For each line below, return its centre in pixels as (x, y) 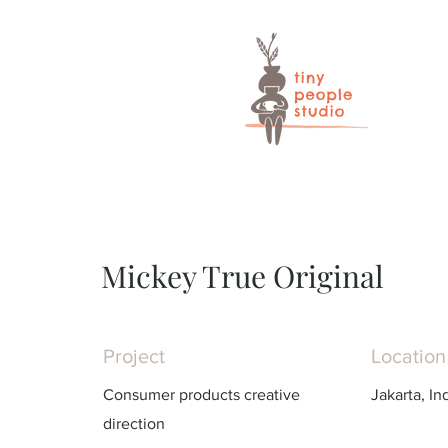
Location (408, 356)
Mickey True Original (242, 276)
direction (134, 423)
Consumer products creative (201, 394)
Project (134, 356)
